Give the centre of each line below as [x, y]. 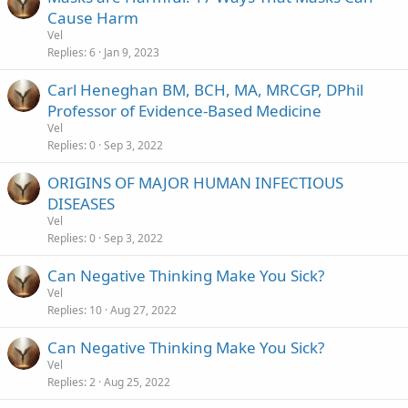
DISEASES [81, 204]
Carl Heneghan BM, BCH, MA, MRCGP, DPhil [205, 90]
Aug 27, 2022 [143, 310]
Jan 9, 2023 [132, 52]
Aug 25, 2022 [137, 382]
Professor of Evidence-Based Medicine [184, 111]
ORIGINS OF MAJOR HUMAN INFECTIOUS [195, 183]
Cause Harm [93, 18]
